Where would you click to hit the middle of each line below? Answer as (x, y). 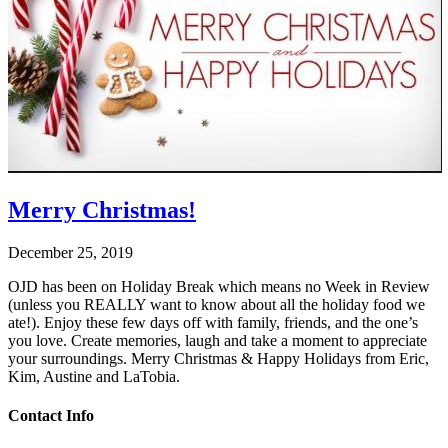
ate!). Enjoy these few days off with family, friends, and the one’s (213, 323)
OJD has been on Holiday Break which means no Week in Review (219, 287)
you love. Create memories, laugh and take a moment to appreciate (217, 341)
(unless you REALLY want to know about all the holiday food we (216, 305)
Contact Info (51, 416)
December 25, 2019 (70, 253)
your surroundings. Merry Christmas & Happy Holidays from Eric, (218, 359)
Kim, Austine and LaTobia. (94, 377)
